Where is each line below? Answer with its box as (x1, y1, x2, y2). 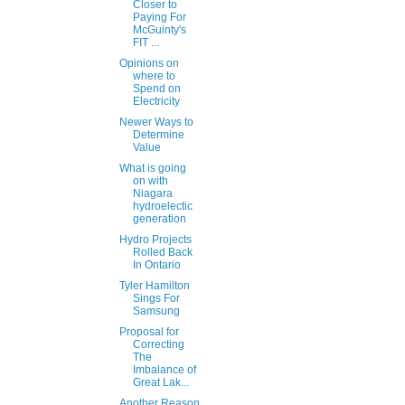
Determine (132, 128, 184, 142)
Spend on (132, 82, 181, 96)
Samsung (132, 305, 180, 318)
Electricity (132, 95, 180, 108)
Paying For (132, 11, 186, 24)
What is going (118, 162, 186, 175)
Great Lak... (132, 376, 189, 390)
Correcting (132, 338, 184, 352)
